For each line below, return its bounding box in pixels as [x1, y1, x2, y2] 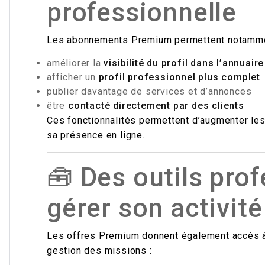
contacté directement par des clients [68, 100, 244, 111]
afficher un [47, 72, 99, 83]
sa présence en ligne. [47, 130, 145, 141]
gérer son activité [47, 193, 263, 224]
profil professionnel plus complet [98, 72, 261, 83]
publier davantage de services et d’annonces [47, 86, 252, 97]
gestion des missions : [47, 245, 152, 256]
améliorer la [47, 57, 104, 69]
